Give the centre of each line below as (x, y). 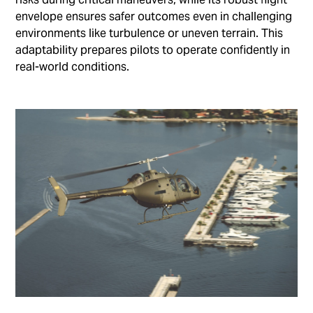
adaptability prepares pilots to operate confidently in (153, 50)
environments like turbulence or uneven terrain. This (150, 34)
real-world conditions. (73, 67)
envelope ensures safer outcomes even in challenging (154, 17)
